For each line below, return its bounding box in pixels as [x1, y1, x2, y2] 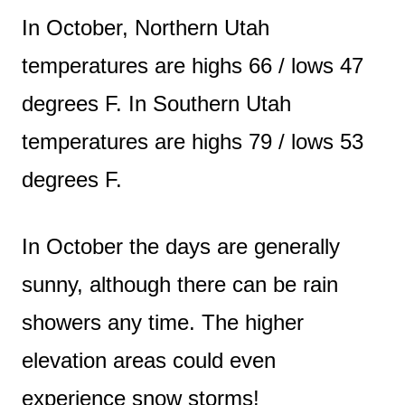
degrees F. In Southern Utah [22, 90, 291, 116]
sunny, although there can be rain [22, 271, 338, 297]
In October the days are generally [22, 233, 340, 259]
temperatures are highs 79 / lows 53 [22, 128, 363, 154]
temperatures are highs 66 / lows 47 [22, 52, 363, 78]
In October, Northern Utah [22, 14, 269, 40]
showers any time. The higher [22, 309, 304, 334]
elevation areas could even [22, 347, 276, 372]
